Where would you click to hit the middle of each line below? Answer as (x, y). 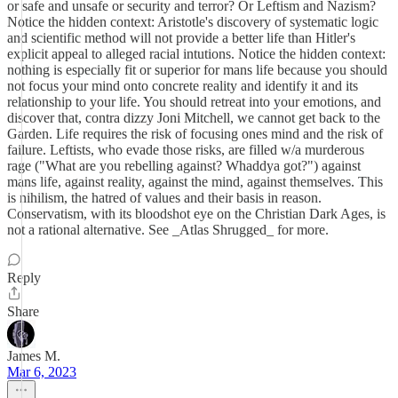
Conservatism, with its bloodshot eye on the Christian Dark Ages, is (196, 214)
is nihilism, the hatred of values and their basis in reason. (164, 198)
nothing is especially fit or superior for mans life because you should (197, 70)
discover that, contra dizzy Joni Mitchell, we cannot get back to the (194, 118)
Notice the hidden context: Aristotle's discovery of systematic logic (193, 22)
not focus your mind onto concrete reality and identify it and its (183, 86)
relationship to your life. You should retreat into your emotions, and (194, 102)
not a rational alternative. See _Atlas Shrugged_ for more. (168, 230)
